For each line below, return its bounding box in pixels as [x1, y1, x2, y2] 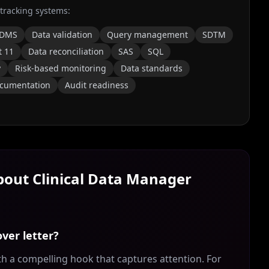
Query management [107, 29, 188, 40]
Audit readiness [65, 79, 128, 91]
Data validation [32, 29, 92, 40]
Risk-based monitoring [15, 62, 106, 74]
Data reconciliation [28, 46, 104, 57]
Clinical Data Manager [32, 169, 192, 189]
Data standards [121, 62, 183, 74]
